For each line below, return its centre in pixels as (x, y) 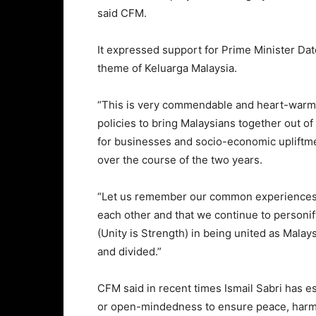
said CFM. (122, 13)
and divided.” (129, 252)
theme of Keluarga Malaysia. (167, 68)
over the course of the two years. (180, 160)
